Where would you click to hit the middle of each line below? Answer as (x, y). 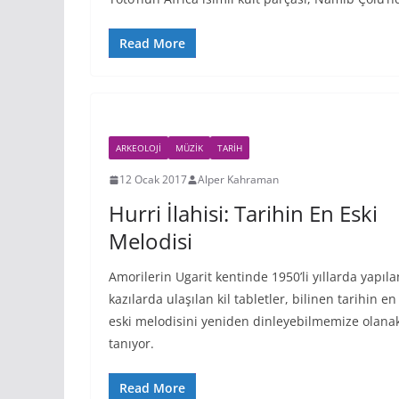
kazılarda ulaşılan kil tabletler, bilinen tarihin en (252, 299)
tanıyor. (131, 343)
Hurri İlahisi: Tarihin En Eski (243, 213)
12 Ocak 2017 (153, 179)
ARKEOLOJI (138, 148)
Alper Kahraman (238, 179)
